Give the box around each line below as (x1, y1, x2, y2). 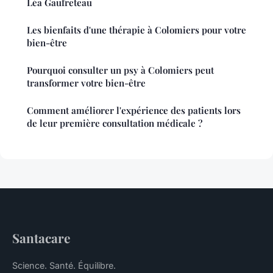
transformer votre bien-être (27, 76, 146, 89)
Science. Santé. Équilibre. (12, 260, 116, 271)
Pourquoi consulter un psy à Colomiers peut (27, 63, 214, 76)
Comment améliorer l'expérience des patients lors (27, 104, 241, 116)
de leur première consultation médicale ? (27, 116, 202, 129)
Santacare (12, 229, 70, 246)
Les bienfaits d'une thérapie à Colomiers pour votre (27, 23, 246, 36)
